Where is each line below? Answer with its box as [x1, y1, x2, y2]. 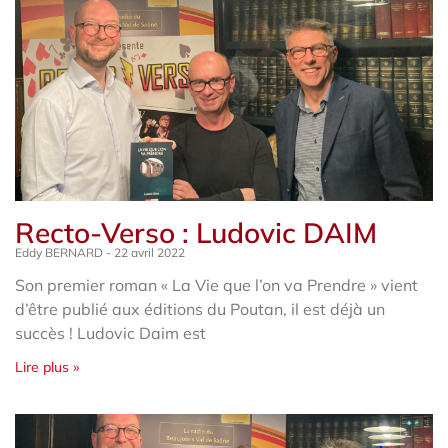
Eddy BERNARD [15, 244, 106, 260]
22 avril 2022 [111, 244, 185, 260]
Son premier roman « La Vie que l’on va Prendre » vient [15, 274, 418, 295]
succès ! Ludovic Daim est [15, 322, 206, 343]
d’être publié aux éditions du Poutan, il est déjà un [15, 298, 385, 319]
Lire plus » [15, 357, 79, 376]
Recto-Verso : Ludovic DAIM [15, 214, 377, 250]
